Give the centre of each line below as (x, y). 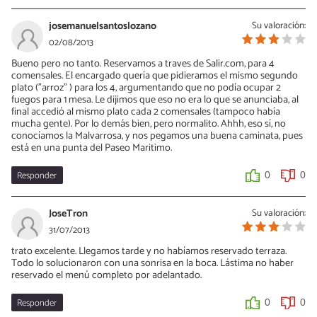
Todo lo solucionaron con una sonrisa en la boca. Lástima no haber (152, 263)
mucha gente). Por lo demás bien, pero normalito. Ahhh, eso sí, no (149, 123)
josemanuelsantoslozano (103, 26)
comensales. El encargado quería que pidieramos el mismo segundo (155, 75)
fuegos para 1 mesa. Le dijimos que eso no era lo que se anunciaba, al (155, 99)
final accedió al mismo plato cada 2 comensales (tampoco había (146, 111)
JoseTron (68, 213)
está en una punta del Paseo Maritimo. (92, 148)
